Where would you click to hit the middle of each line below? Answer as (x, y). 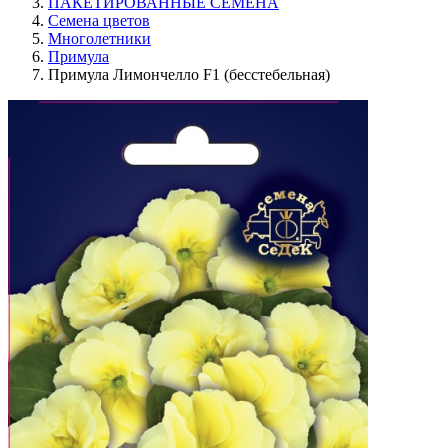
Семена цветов (99, 20)
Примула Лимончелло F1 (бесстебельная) (189, 74)
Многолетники (99, 38)
